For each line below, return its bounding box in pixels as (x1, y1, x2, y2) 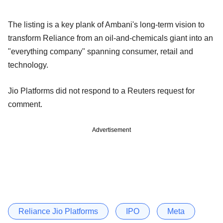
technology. (8, 60, 48, 69)
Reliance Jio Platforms (18, 207, 98, 216)
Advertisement (92, 126, 131, 133)
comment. (8, 100, 42, 109)
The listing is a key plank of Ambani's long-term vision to (8, 20, 205, 29)
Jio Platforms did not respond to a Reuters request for (8, 86, 195, 95)
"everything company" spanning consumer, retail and (8, 47, 193, 56)
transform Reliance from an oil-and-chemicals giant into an (8, 33, 213, 42)
